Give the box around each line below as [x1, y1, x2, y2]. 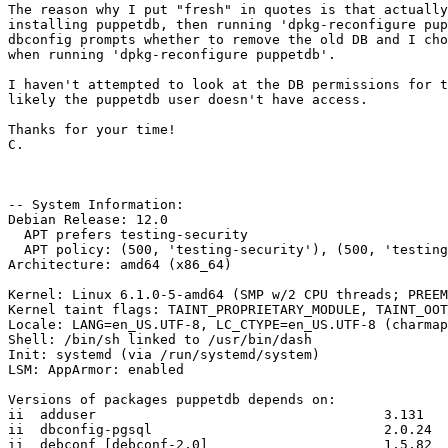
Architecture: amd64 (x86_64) [8, 257, 232, 273]
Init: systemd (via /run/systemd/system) [8, 347, 320, 363]
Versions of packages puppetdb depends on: [8, 392, 336, 408]
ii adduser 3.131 [8, 407, 424, 423]
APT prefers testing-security [8, 227, 24, 243]
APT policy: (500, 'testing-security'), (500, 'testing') [8, 242, 24, 258]
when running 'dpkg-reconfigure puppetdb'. [8, 47, 336, 63]
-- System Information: [8, 197, 184, 213]
